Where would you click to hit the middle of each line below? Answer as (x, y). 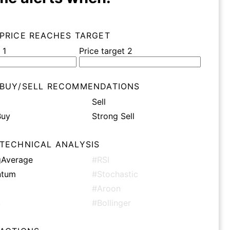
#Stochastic (115, 174)
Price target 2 (106, 51)
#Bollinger (111, 203)
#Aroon (106, 188)
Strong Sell (113, 116)
